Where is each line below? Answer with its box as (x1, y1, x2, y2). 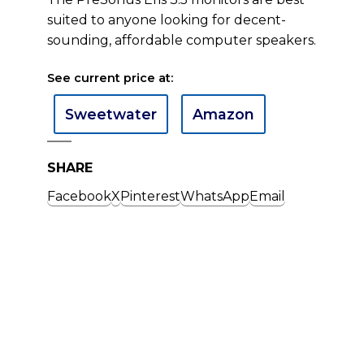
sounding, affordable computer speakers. (47, 32, 316, 48)
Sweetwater (65, 106, 157, 123)
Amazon (193, 106, 254, 123)
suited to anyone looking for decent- (47, 12, 286, 28)
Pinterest (120, 188, 180, 204)
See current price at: (47, 71, 173, 85)
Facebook (47, 188, 111, 204)
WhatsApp (180, 188, 249, 204)
